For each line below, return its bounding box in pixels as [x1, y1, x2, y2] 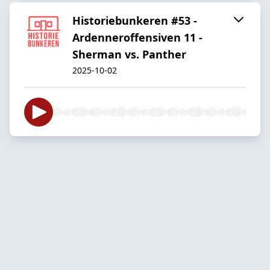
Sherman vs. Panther [72, 46, 186, 61]
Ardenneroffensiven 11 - [72, 30, 202, 45]
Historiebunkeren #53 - [72, 13, 197, 28]
